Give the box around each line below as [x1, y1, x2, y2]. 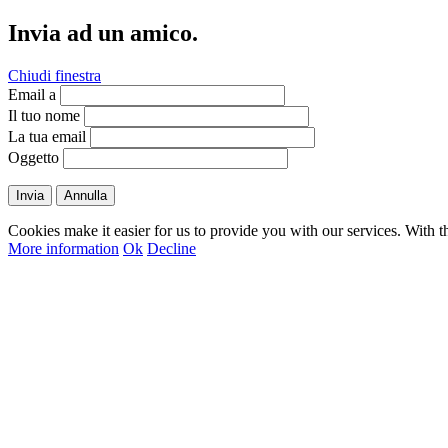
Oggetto [8, 148, 59, 166]
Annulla [64, 187, 107, 203]
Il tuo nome [8, 106, 80, 124]
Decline [147, 239, 196, 257]
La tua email [8, 127, 86, 145]
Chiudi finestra [8, 66, 101, 84]
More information [8, 239, 119, 257]
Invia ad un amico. [8, 19, 198, 46]
